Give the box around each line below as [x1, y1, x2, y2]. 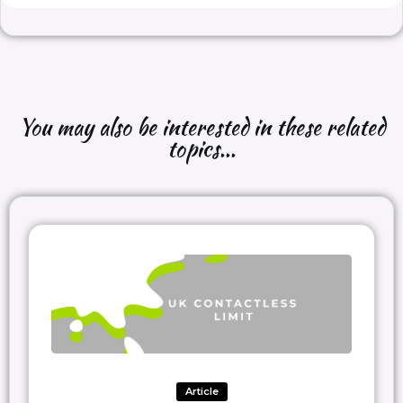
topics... [167, 133, 236, 166]
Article [184, 385, 219, 399]
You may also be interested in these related [18, 112, 385, 144]
